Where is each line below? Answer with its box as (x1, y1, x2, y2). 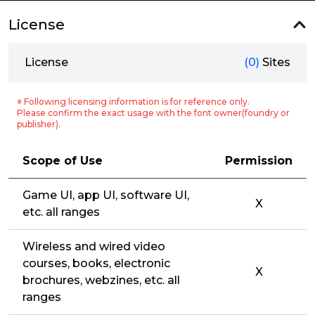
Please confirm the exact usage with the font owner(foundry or (17, 108, 290, 118)
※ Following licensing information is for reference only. (17, 96, 250, 107)
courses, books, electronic (22, 257, 170, 270)
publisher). (17, 119, 60, 129)
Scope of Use (22, 154, 103, 167)
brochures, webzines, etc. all (22, 274, 180, 287)
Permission (225, 154, 292, 167)
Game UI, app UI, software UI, (22, 188, 189, 202)
